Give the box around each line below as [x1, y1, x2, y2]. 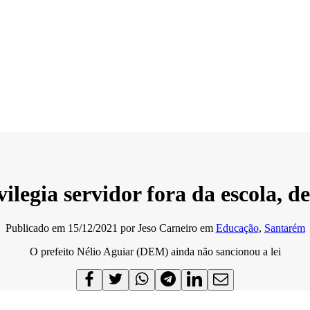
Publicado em [5, 221, 68, 234]
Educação [215, 221, 259, 234]
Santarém [264, 221, 305, 234]
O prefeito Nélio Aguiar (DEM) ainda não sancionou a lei [29, 245, 281, 257]
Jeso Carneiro [137, 221, 197, 234]
